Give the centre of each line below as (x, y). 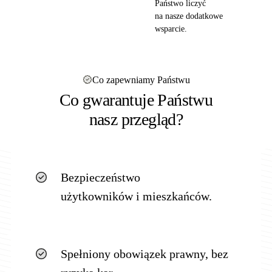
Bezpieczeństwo (100, 177)
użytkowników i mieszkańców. (136, 196)
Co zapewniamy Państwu (141, 80)
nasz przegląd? (136, 119)
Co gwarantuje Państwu (136, 100)
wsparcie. (171, 29)
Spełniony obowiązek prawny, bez (144, 253)
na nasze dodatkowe (189, 16)
